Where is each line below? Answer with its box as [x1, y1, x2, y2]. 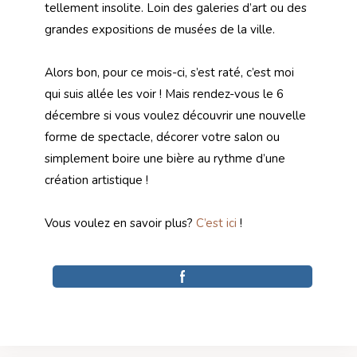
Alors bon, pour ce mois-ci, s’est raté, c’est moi [45, 65, 294, 81]
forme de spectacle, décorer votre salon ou [45, 129, 280, 146]
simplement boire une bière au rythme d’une [45, 151, 285, 167]
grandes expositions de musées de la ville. [45, 22, 275, 38]
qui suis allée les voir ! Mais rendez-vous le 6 [45, 86, 284, 103]
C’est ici [196, 215, 237, 232]
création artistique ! [45, 172, 148, 189]
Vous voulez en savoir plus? [45, 215, 196, 232]
